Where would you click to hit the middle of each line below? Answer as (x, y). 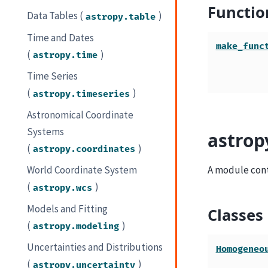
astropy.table (121, 17)
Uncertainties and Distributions (95, 247)
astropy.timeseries (82, 94)
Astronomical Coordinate (80, 115)
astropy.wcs (63, 188)
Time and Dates (61, 37)
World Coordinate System (82, 170)
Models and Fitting (68, 208)
